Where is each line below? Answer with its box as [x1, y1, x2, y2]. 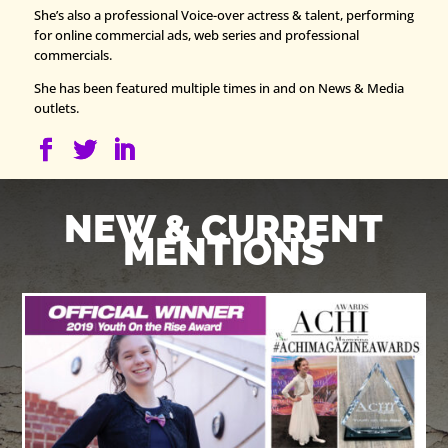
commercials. [33, 45, 112, 64]
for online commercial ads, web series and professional [33, 25, 359, 44]
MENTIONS [123, 228, 325, 274]
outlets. [33, 98, 79, 117]
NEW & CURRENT [64, 205, 384, 251]
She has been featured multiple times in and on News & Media [33, 78, 404, 97]
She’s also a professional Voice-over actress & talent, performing [33, 5, 414, 24]
